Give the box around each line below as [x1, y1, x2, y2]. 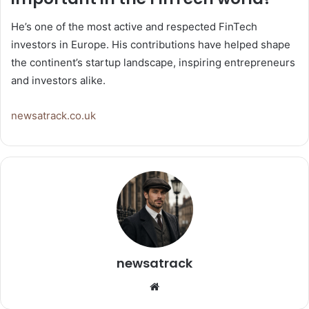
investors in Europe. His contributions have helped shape [11, 37, 290, 51]
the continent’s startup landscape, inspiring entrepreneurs [11, 55, 295, 69]
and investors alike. [11, 73, 106, 87]
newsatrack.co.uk [11, 108, 96, 122]
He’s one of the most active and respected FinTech [11, 19, 257, 33]
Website [159, 279, 198, 292]
